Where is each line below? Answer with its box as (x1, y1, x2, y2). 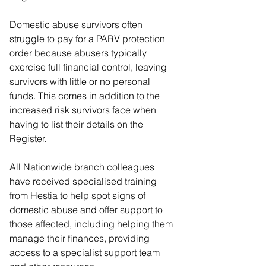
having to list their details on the (9, 118, 145, 131)
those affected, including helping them (9, 218, 175, 230)
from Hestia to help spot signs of (9, 189, 148, 202)
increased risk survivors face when (9, 104, 159, 116)
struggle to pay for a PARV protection (9, 33, 167, 45)
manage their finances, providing (9, 232, 152, 245)
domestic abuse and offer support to (9, 204, 165, 216)
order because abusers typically (9, 47, 149, 59)
